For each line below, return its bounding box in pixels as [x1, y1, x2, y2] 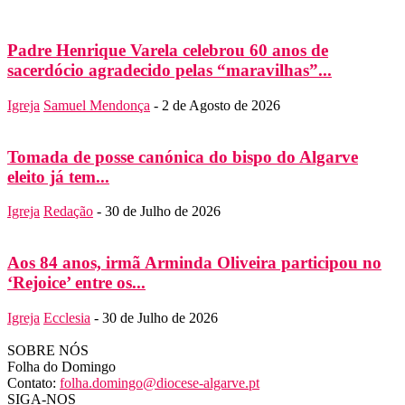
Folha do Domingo [7, 358, 116, 374]
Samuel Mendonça [43, 97, 150, 113]
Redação [43, 203, 93, 220]
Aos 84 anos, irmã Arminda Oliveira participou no [7, 252, 381, 272]
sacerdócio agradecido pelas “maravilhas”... [7, 61, 332, 80]
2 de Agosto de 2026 [162, 97, 280, 113]
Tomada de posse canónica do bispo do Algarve [7, 146, 358, 166]
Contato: [7, 374, 60, 391]
